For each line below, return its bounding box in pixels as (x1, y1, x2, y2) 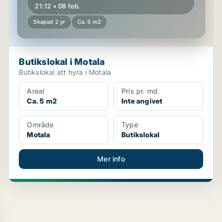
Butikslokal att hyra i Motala (19, 68, 111, 76)
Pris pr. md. (121, 87, 160, 95)
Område (27, 120, 54, 129)
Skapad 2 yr (33, 18, 65, 25)
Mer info (97, 155, 125, 163)
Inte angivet (121, 97, 163, 105)
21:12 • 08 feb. (35, 2, 81, 10)
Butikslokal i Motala (19, 56, 105, 67)
